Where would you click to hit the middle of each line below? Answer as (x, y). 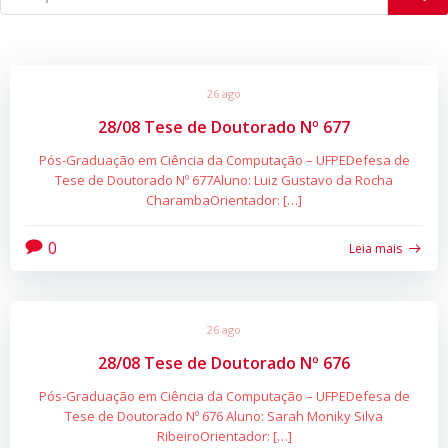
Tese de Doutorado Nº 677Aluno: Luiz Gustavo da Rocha (224, 179)
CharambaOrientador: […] (224, 199)
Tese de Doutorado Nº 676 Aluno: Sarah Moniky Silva (224, 416)
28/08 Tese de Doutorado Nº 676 (224, 363)
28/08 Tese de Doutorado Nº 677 (224, 126)
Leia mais (375, 248)
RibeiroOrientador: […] (224, 436)
